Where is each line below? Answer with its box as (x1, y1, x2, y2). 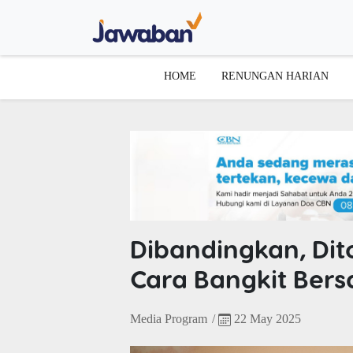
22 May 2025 (230, 311, 301, 325)
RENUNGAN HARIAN (221, 69, 329, 82)
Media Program (129, 311, 207, 325)
